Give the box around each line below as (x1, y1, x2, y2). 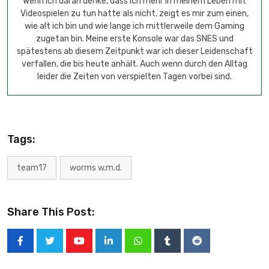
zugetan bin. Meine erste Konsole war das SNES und (35, 34, 234, 44)
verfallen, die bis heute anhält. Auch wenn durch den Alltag (22, 59, 247, 69)
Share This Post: (7, 205, 95, 219)
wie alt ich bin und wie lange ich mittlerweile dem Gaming (25, 21, 244, 31)
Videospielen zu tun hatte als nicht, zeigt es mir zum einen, (20, 8, 249, 19)
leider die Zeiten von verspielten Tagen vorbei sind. (37, 71, 232, 82)
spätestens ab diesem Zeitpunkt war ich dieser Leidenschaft (16, 46, 253, 56)
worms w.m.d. (70, 163, 122, 173)
